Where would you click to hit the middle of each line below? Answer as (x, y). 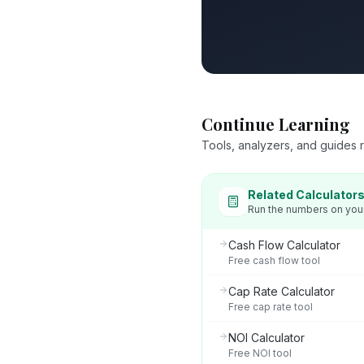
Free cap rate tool (271, 307)
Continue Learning (276, 124)
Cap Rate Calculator (282, 291)
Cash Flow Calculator (284, 245)
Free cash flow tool (274, 260)
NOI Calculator (266, 338)
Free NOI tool (260, 353)
